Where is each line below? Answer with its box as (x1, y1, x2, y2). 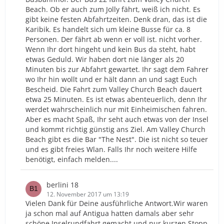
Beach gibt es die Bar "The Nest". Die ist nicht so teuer (25, 134, 208, 144)
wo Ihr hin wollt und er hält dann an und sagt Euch (25, 74, 197, 84)
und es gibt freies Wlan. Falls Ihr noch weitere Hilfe (25, 144, 197, 154)
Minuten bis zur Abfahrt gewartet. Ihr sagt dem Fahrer (25, 64, 208, 74)
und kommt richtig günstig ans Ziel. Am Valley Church (25, 124, 205, 134)
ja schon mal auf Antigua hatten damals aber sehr (25, 208, 194, 218)
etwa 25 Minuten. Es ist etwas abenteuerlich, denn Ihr (25, 94, 207, 104)
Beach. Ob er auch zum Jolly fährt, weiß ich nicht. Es (25, 4, 200, 14)
